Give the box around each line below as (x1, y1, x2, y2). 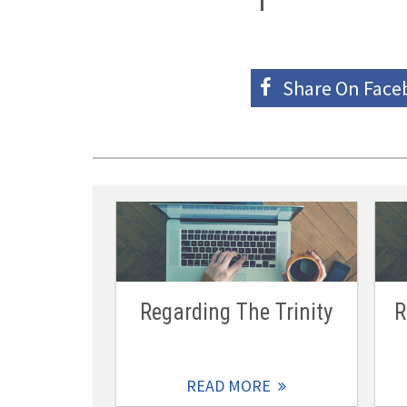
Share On (283, 74, 360, 101)
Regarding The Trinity (140, 299, 333, 326)
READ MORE (186, 375, 272, 397)
